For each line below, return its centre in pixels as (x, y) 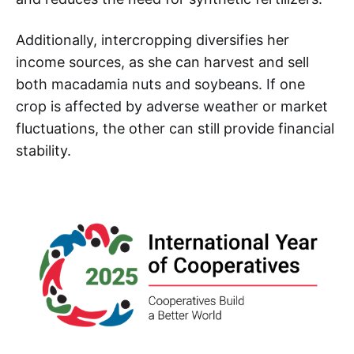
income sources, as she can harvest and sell (162, 62)
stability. (43, 151)
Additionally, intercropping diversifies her (153, 40)
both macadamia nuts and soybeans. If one (160, 85)
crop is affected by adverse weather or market (172, 107)
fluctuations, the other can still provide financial (175, 129)
